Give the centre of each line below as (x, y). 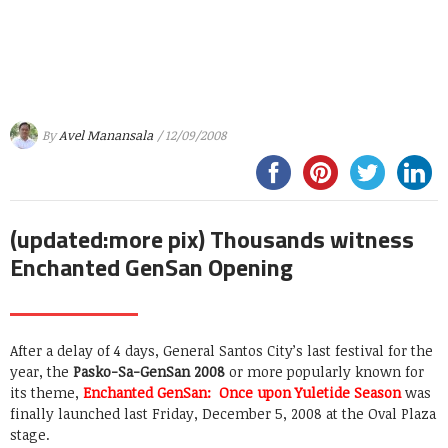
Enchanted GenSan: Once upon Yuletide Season (242, 393)
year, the (41, 372)
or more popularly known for (324, 372)
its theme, (46, 393)
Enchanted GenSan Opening (151, 267)
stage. (30, 435)
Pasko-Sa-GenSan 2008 (149, 372)
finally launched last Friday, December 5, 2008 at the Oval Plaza (223, 414)
